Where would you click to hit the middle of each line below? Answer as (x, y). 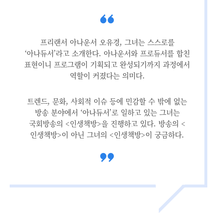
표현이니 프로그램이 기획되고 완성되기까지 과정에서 (107, 64)
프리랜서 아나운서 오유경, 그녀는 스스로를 (107, 42)
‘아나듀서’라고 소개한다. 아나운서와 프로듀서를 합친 (107, 53)
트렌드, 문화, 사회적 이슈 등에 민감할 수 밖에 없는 (107, 101)
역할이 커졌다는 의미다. (107, 75)
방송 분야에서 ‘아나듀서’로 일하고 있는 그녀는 (107, 112)
